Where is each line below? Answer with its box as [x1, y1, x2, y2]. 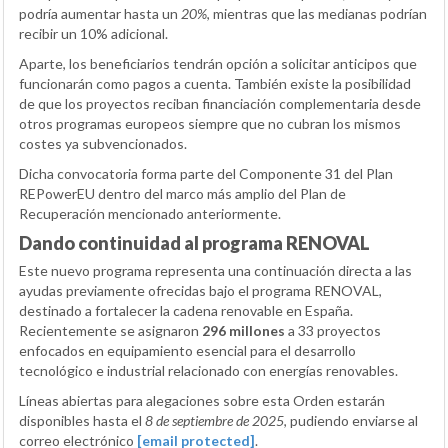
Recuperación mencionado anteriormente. [19, 204, 281, 222]
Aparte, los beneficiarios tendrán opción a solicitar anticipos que [19, 54, 417, 72]
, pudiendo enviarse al [284, 411, 418, 429]
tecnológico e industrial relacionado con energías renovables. [19, 361, 398, 379]
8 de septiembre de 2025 [145, 411, 284, 429]
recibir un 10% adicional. [19, 24, 168, 42]
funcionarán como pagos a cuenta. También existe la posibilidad [19, 74, 411, 92]
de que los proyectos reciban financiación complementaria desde [19, 94, 421, 112]
